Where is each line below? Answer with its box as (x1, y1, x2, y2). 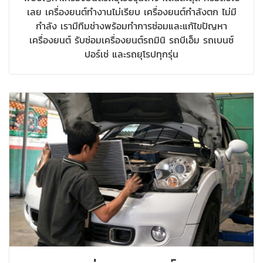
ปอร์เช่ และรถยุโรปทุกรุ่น (85, 46, 178, 61)
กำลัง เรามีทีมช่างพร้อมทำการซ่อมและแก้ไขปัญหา (36, 18, 227, 33)
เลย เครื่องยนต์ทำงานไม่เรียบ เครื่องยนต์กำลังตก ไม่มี (26, 4, 237, 19)
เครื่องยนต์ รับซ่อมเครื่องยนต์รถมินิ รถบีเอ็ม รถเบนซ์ (29, 32, 234, 47)
